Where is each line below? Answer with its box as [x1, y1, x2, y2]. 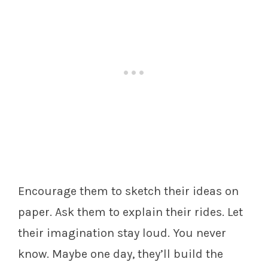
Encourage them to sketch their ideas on [18, 184, 239, 199]
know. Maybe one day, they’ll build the [18, 247, 223, 261]
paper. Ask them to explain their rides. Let [18, 205, 243, 220]
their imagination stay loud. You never [18, 226, 226, 240]
